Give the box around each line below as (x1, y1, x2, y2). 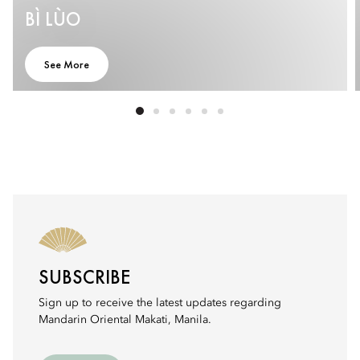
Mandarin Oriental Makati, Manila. (39, 314, 211, 325)
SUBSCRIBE (39, 264, 130, 289)
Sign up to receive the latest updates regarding (39, 297, 281, 309)
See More (44, 57, 89, 72)
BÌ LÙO (25, 6, 81, 31)
